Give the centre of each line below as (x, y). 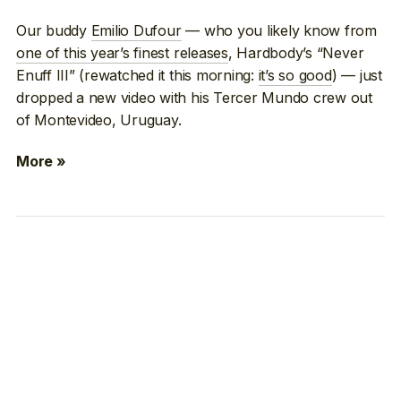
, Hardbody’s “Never (296, 53)
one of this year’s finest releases (122, 53)
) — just (357, 76)
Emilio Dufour (136, 31)
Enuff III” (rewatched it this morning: (137, 76)
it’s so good (295, 76)
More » (41, 161)
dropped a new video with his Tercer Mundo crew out (195, 98)
